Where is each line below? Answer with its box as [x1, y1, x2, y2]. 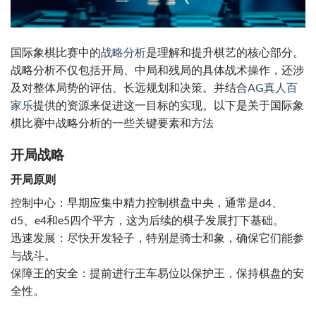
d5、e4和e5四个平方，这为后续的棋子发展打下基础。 [11, 214, 284, 226]
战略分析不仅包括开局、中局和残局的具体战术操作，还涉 [11, 65, 304, 77]
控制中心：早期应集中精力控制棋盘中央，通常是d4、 [11, 197, 283, 209]
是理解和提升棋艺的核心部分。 [146, 47, 304, 59]
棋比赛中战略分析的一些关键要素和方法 [11, 118, 214, 130]
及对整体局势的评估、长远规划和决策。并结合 [11, 83, 248, 95]
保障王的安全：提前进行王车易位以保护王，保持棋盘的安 [11, 267, 304, 279]
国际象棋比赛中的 [11, 47, 101, 59]
